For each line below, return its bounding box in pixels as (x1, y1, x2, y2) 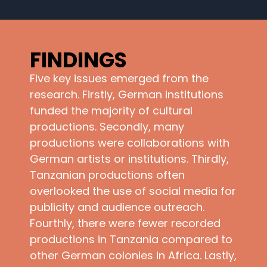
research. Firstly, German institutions (30, 87, 223, 103)
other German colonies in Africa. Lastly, (30, 248, 237, 263)
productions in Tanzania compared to (30, 232, 232, 247)
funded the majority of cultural (30, 103, 193, 119)
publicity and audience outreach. (30, 200, 204, 215)
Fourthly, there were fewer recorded (30, 216, 221, 231)
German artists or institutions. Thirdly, (30, 151, 229, 167)
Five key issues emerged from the (30, 71, 209, 86)
